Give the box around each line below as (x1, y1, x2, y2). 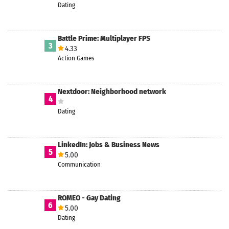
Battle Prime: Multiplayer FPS (58, 33, 150, 43)
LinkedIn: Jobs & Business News (58, 140, 159, 149)
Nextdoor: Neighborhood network (58, 86, 166, 96)
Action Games (58, 54, 95, 62)
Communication (58, 160, 101, 168)
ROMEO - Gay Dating (58, 193, 121, 202)
